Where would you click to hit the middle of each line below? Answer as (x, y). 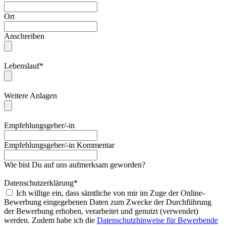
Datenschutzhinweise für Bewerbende (157, 220)
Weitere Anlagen (31, 95)
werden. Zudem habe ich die (50, 220)
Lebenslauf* (24, 66)
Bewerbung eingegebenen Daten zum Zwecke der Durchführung (108, 202)
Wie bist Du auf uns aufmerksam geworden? (75, 164)
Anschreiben (24, 36)
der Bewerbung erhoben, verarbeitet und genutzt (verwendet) (101, 211)
